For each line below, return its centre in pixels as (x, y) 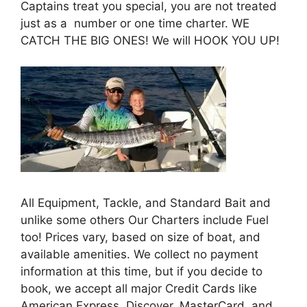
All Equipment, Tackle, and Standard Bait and (146, 202)
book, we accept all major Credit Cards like (139, 288)
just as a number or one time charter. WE (135, 23)
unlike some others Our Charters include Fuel (145, 220)
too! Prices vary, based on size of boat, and (140, 237)
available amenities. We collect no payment (139, 254)
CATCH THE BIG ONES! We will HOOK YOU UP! (150, 40)
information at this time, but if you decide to (142, 271)
